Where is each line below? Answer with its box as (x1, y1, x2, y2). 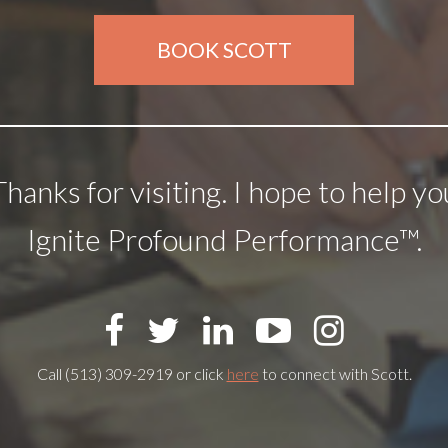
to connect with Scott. (258, 363, 412, 383)
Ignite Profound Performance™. (26, 220, 422, 257)
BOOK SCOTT (156, 36, 292, 62)
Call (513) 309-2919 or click (36, 363, 227, 383)
